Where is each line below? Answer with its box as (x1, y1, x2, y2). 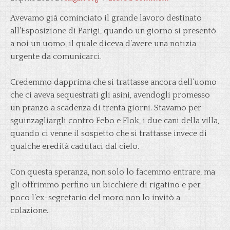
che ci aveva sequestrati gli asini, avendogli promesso (10, 90, 210, 100)
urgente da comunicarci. (10, 52, 102, 61)
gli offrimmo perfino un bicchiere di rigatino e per (10, 180, 201, 189)
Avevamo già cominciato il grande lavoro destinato (10, 13, 202, 23)
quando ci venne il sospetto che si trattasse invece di (10, 129, 207, 138)
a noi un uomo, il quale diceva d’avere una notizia (10, 39, 196, 48)
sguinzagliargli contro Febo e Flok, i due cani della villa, (10, 116, 219, 125)
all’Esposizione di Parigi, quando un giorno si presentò (10, 26, 216, 35)
